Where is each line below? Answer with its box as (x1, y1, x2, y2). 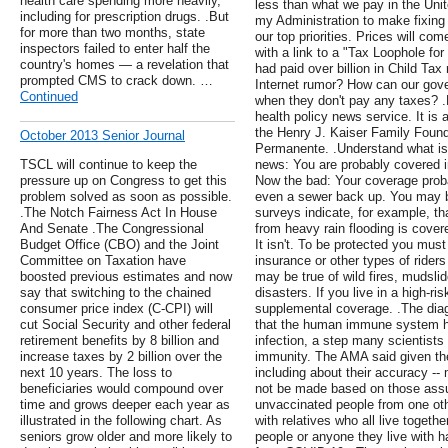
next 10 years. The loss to (20, 365, 172, 381)
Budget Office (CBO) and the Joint (20, 237, 219, 253)
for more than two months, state (20, 25, 205, 41)
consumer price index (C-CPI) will (20, 301, 213, 317)
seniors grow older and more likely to (20, 429, 232, 445)
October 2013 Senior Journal (20, 128, 185, 144)
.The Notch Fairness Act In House (20, 205, 217, 221)
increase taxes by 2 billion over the (20, 349, 222, 365)
